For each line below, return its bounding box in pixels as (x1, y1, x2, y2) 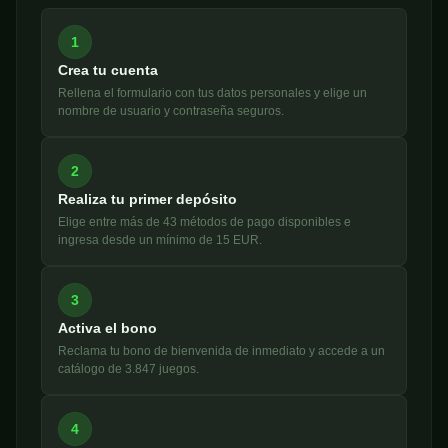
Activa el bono (58, 320, 157, 337)
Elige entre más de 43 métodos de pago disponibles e (58, 215, 351, 230)
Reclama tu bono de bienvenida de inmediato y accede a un (58, 344, 385, 359)
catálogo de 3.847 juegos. (58, 362, 199, 377)
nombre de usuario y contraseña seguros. (58, 104, 284, 119)
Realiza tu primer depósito (58, 191, 237, 208)
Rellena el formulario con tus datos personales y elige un (58, 86, 367, 101)
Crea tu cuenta (58, 62, 158, 79)
